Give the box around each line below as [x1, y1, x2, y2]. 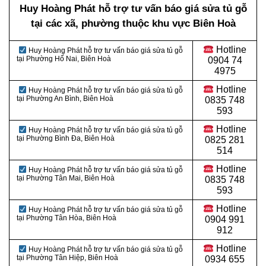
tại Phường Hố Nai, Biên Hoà [17, 55, 111, 64]
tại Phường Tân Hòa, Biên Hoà [17, 214, 116, 223]
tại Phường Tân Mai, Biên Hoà [17, 174, 115, 183]
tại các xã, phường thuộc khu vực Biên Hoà [30, 18, 236, 30]
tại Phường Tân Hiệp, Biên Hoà [17, 254, 118, 262]
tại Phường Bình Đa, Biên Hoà [17, 134, 115, 143]
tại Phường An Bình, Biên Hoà [17, 94, 113, 103]
